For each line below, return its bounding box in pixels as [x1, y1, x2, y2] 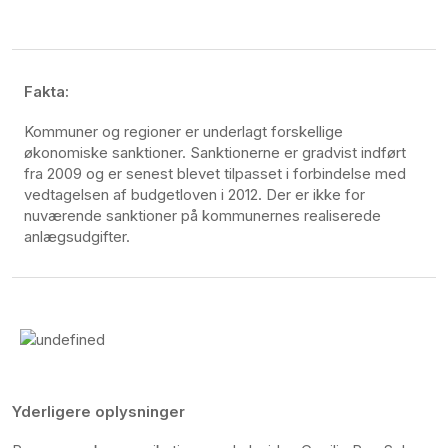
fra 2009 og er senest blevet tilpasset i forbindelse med [24, 163, 406, 183]
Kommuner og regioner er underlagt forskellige [24, 121, 343, 141]
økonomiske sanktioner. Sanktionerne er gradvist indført [24, 142, 406, 162]
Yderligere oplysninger [12, 401, 185, 421]
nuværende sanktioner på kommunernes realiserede [24, 205, 381, 225]
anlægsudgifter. [24, 226, 130, 246]
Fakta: [24, 81, 69, 101]
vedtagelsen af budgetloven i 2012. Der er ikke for [24, 184, 365, 204]
